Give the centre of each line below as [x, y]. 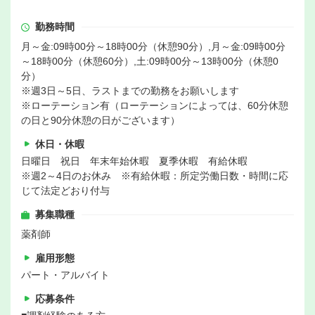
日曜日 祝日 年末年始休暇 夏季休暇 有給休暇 [134, 161]
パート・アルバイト [65, 275]
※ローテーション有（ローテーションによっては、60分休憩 [155, 106]
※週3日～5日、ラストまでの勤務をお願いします [130, 91]
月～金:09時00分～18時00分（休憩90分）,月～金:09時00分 [153, 47]
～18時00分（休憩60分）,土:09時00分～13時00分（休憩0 [150, 62]
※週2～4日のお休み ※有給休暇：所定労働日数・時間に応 [155, 176]
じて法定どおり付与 [65, 191]
